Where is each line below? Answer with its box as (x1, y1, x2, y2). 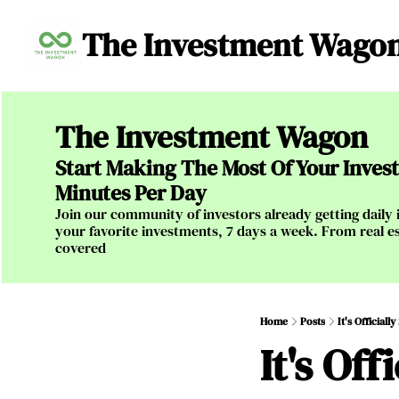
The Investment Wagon (55, 116, 368, 159)
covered (55, 238, 106, 257)
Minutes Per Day (55, 178, 207, 208)
